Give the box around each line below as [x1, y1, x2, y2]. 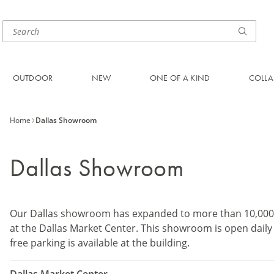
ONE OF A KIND [149, 72, 210, 83]
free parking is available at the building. [10, 236, 190, 250]
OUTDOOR [12, 72, 53, 83]
